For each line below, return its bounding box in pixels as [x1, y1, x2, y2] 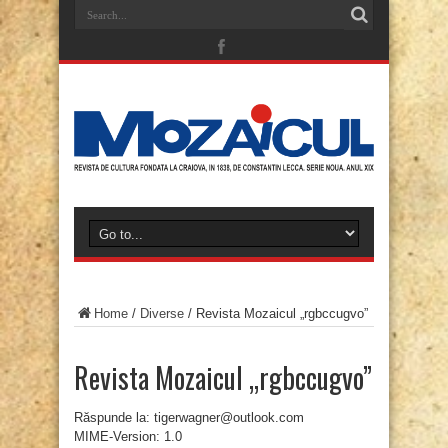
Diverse [140, 306, 184, 322]
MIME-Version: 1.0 [74, 429, 182, 445]
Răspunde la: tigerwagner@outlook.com [74, 410, 304, 426]
